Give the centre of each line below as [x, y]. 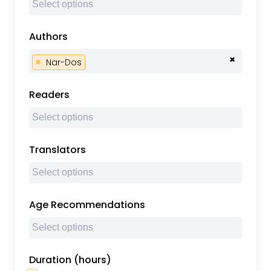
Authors [48, 37]
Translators [57, 150]
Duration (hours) [70, 260]
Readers [49, 95]
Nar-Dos [64, 62]
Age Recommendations [87, 205]
